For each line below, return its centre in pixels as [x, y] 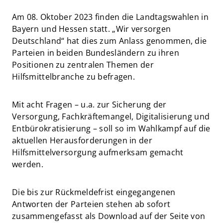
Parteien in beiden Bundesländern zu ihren [96, 53]
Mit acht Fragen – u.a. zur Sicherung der [89, 105]
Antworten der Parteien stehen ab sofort [91, 204]
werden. [28, 165]
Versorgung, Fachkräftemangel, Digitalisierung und [111, 117]
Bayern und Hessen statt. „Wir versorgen [92, 29]
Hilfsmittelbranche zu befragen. [73, 77]
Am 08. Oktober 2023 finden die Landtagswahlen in [110, 17]
